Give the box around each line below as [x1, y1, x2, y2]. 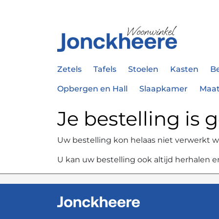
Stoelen [128, 65, 158, 74]
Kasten [170, 65, 198, 74]
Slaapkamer [139, 84, 188, 94]
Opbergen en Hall [57, 84, 128, 94]
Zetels [57, 65, 82, 74]
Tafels [93, 65, 116, 74]
